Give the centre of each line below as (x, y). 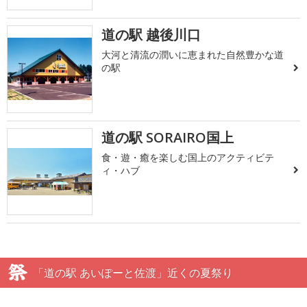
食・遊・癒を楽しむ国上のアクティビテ (188, 157)
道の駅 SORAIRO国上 (168, 137)
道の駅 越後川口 (151, 35)
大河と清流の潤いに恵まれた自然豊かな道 (193, 55)
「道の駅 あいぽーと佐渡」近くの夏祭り (133, 272)
